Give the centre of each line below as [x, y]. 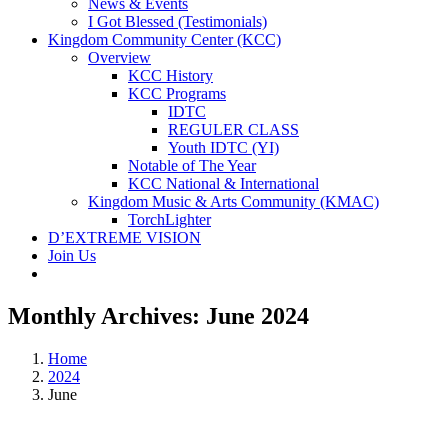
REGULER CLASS [233, 129]
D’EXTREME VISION [124, 237]
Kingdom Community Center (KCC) [164, 39]
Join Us [72, 255]
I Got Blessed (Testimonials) [177, 21]
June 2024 [257, 315]
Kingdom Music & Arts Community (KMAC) [233, 201]
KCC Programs [177, 93]
